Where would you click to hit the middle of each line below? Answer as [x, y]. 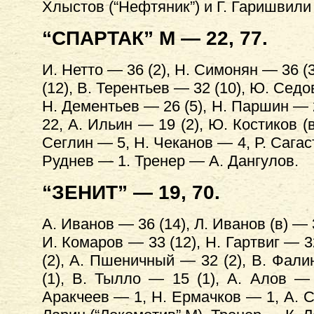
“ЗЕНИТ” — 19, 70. [131, 192]
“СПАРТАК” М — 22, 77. [155, 38]
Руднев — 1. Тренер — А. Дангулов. [170, 161]
